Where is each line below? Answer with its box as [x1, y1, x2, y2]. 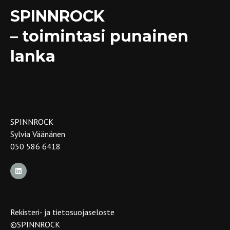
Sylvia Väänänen [10, 129, 65, 139]
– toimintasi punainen [10, 27, 188, 46]
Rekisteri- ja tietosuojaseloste [10, 207, 114, 217]
